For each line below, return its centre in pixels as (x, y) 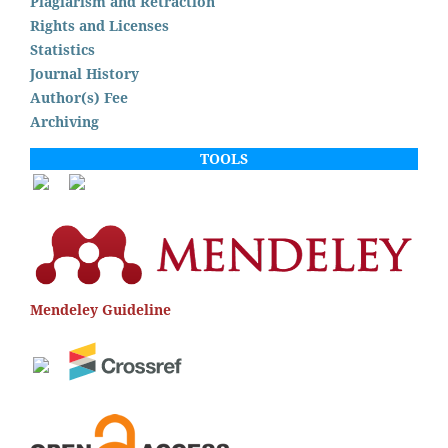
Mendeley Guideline (100, 309)
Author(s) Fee (79, 97)
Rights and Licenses (99, 25)
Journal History (84, 73)
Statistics (62, 49)
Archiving (64, 121)
